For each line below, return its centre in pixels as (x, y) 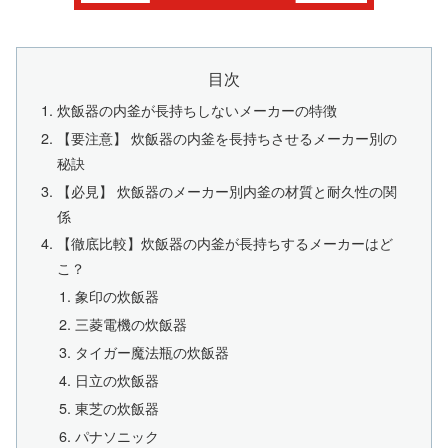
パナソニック (116, 435)
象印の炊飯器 (116, 296)
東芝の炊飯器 (116, 407)
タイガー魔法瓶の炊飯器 (151, 352)
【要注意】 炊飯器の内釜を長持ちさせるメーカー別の (227, 137)
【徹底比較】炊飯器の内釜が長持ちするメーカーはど (225, 243)
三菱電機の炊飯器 (130, 324)
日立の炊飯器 (116, 379)
